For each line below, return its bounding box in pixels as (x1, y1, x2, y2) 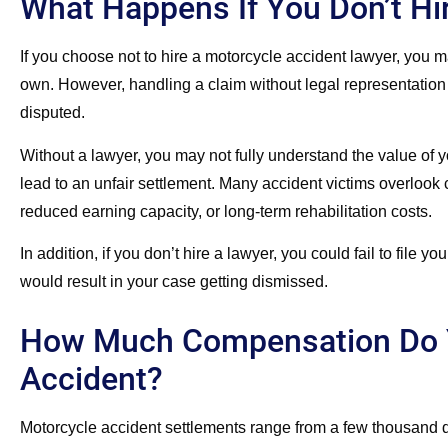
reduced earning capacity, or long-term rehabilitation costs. (20, 202, 432, 220)
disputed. (20, 104, 85, 122)
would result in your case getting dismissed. (20, 273, 328, 291)
